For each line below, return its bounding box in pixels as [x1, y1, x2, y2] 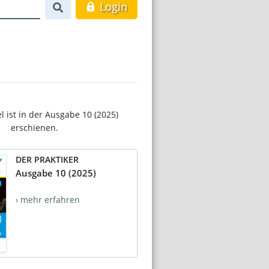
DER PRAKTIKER [16, 153, 79, 165]
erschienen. [10, 121, 58, 133]
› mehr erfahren [16, 193, 80, 205]
